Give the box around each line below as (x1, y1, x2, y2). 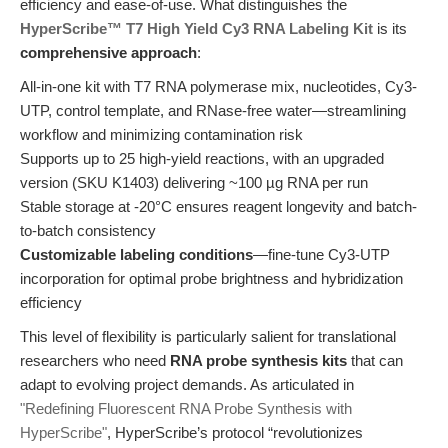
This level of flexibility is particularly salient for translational (20, 328, 396, 345)
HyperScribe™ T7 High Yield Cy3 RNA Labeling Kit (20, 20, 373, 37)
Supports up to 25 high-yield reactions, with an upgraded (20, 150, 384, 167)
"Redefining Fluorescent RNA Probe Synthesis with (20, 400, 352, 417)
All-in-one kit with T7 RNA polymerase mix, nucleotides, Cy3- (20, 78, 417, 95)
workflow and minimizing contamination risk (20, 126, 303, 143)
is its (373, 20, 407, 37)
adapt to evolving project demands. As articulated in (20, 376, 354, 393)
